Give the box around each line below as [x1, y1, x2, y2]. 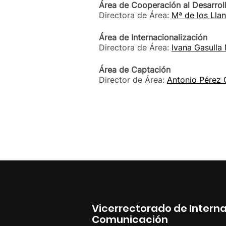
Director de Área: [99, 75, 167, 85]
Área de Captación [99, 65, 171, 75]
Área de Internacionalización [99, 32, 207, 42]
